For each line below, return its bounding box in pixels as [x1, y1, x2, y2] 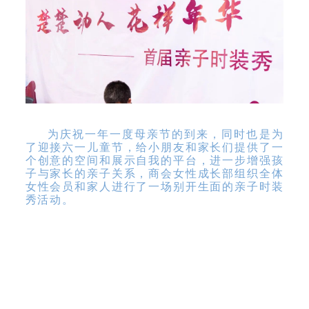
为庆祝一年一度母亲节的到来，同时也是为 [47, 128, 284, 141]
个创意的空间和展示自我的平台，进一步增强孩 [25, 154, 284, 167]
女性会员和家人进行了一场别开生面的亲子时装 [25, 181, 284, 193]
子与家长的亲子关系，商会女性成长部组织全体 [25, 168, 284, 180]
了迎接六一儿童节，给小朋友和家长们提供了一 [25, 141, 284, 154]
